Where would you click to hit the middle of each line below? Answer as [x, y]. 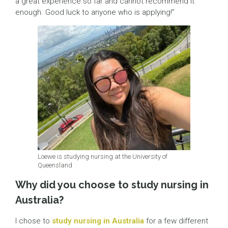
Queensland [55, 165]
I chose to [34, 221]
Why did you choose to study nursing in [112, 185]
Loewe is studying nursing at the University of [103, 157]
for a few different [176, 221]
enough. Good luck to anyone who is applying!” [95, 12]
